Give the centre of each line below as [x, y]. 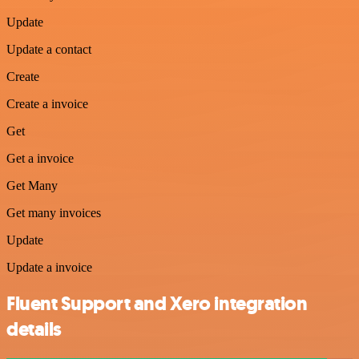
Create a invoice [47, 104]
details [34, 330]
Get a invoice [40, 159]
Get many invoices [54, 213]
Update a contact [49, 50]
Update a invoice [49, 268]
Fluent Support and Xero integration [157, 304]
